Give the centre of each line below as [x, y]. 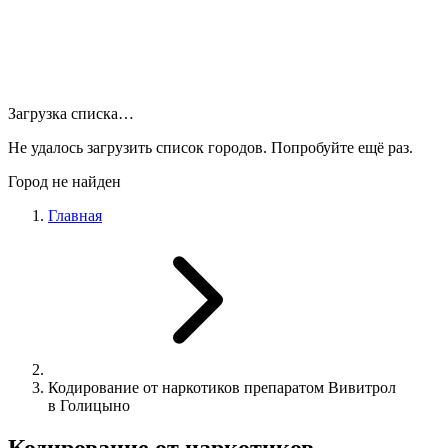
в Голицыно [89, 405]
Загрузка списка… [71, 113]
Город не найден [64, 181]
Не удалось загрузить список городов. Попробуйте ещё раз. [210, 147]
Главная [75, 215]
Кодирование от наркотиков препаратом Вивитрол [222, 387]
